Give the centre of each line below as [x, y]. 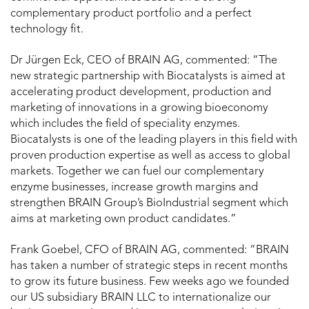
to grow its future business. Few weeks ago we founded [150, 282]
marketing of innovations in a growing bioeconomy [139, 108]
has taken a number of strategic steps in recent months [149, 266]
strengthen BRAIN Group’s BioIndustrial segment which [149, 203]
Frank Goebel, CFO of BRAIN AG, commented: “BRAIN [150, 250]
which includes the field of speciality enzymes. [125, 124]
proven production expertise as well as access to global [150, 156]
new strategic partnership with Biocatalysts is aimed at [148, 76]
